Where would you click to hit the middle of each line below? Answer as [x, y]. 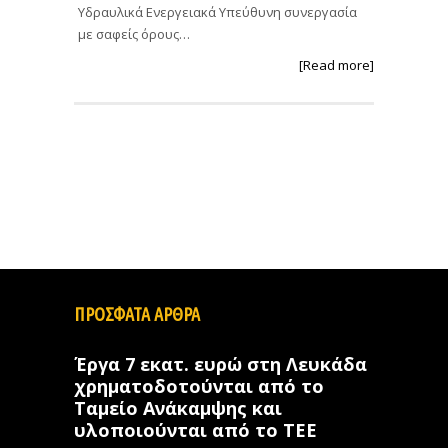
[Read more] [336, 64]
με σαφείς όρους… [134, 33]
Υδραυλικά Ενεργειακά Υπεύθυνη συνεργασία [217, 11]
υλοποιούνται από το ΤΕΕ [195, 430]
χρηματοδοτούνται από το [199, 386]
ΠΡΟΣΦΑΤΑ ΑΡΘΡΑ [137, 314]
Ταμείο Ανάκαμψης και [178, 408]
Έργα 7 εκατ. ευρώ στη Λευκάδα [220, 364]
